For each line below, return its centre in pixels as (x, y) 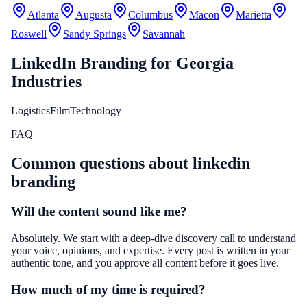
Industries (46, 81)
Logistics (30, 110)
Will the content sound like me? (99, 212)
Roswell (29, 34)
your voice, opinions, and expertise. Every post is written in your (150, 251)
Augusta (94, 14)
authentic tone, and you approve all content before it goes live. (145, 263)
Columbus (150, 14)
